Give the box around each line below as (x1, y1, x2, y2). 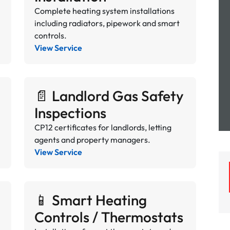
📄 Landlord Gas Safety (34, 87, 184, 105)
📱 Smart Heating (34, 191, 147, 209)
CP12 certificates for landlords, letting (34, 122, 171, 132)
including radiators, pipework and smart (34, 18, 180, 28)
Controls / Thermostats (34, 208, 183, 226)
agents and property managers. (34, 135, 150, 145)
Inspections (34, 104, 106, 122)
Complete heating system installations (34, 6, 175, 16)
